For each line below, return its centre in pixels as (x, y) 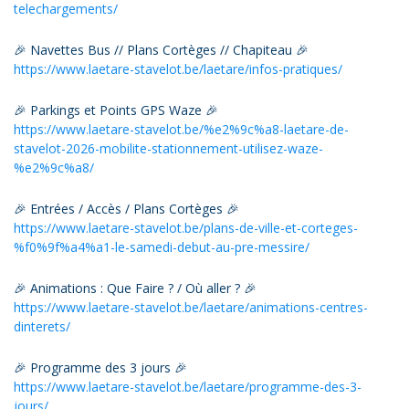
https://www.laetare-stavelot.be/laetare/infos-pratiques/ (178, 68)
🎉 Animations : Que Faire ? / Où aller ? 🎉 (135, 288)
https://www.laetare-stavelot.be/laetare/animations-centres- (191, 307)
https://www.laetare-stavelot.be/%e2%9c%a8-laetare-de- (181, 129)
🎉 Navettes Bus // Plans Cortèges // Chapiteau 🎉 (161, 49)
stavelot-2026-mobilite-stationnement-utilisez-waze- (168, 148)
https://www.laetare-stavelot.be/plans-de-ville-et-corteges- (186, 227)
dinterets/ (42, 326)
